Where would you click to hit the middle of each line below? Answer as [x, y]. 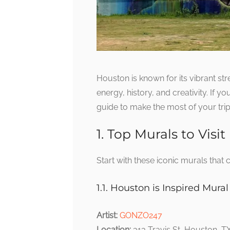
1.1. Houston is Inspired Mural [162, 188]
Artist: [107, 216]
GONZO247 [140, 216]
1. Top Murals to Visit [161, 134]
